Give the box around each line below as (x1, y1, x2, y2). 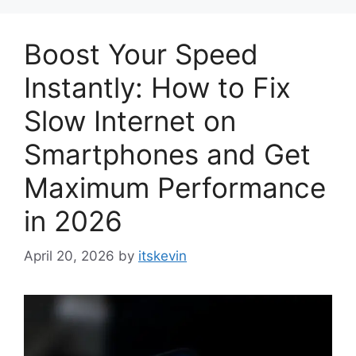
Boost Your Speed (24, 37, 258, 71)
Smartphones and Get (24, 137, 311, 171)
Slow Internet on (24, 103, 236, 137)
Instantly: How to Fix (24, 70, 291, 104)
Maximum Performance (24, 170, 326, 204)
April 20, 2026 (24, 248, 114, 264)
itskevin (138, 248, 187, 264)
